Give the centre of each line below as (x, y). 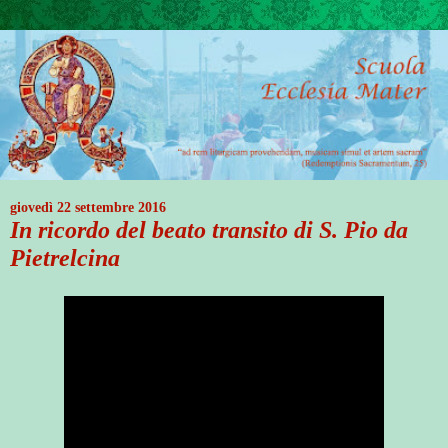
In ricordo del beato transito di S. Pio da (209, 230)
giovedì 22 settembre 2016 (88, 208)
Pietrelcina (65, 258)
